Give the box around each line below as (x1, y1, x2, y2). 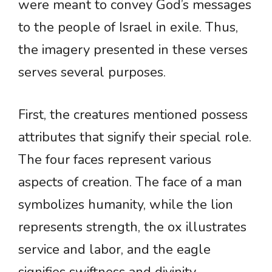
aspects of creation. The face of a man (18, 173, 242, 192)
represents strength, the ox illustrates (18, 218, 246, 237)
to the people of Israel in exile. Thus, (18, 18, 238, 37)
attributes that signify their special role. (18, 128, 251, 147)
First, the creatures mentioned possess (18, 106, 248, 124)
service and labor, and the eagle (18, 240, 211, 259)
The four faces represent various (18, 151, 211, 169)
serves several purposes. (18, 63, 166, 82)
